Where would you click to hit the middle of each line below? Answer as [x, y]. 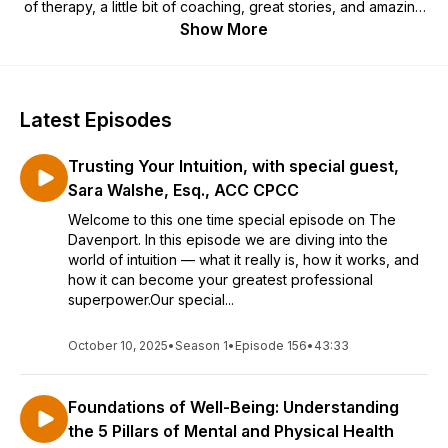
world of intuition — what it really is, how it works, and [243, 259]
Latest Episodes [96, 120]
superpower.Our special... [151, 299]
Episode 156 [271, 345]
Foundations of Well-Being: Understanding [233, 407]
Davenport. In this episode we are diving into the [228, 239]
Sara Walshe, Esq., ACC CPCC [183, 190]
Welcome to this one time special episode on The [232, 219]
